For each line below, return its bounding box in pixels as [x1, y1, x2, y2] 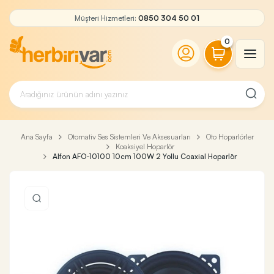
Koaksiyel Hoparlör [115, 142, 174, 151]
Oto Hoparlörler [206, 132, 254, 141]
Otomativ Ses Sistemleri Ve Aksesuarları [67, 132, 191, 141]
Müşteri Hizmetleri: [75, 13, 138, 23]
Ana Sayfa [20, 132, 53, 141]
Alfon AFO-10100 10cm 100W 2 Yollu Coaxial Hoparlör [53, 152, 237, 161]
